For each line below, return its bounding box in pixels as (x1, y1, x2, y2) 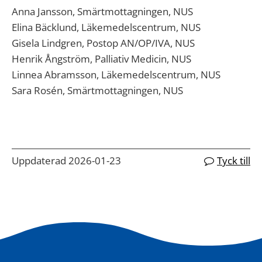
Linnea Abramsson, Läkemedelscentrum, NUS (12, 68, 220, 81)
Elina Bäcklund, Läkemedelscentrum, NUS (12, 20, 201, 34)
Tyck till (217, 154, 250, 167)
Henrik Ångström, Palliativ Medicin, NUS (12, 52, 191, 65)
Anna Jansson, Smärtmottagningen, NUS (12, 5, 193, 18)
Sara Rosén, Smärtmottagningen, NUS (12, 84, 183, 97)
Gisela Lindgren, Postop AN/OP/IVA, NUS (12, 36, 195, 50)
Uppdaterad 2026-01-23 (12, 154, 121, 167)
